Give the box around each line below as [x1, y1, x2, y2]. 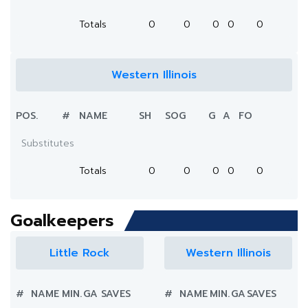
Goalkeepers [10, 208, 114, 233]
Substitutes [21, 136, 74, 151]
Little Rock [49, 245, 110, 261]
